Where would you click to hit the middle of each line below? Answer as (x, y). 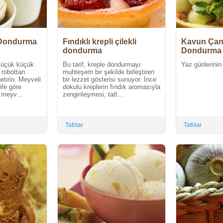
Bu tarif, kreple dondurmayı (102, 65)
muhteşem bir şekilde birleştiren (109, 72)
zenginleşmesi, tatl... (93, 95)
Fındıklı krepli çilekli (100, 42)
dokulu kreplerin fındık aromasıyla (111, 87)
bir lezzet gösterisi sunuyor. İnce (110, 80)
